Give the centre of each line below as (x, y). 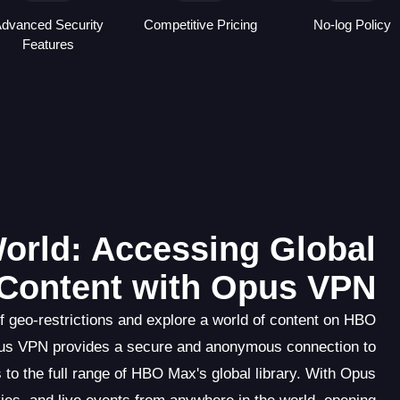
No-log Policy (352, 25)
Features (48, 45)
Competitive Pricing (200, 25)
